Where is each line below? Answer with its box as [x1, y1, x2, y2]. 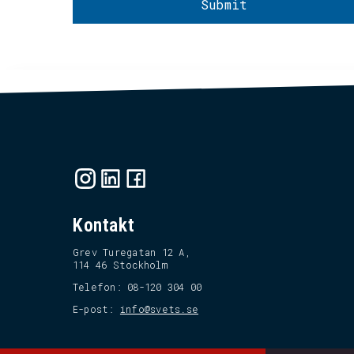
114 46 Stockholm [73, 258, 168, 271]
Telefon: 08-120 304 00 [73, 281, 202, 293]
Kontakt [73, 214, 135, 236]
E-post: [73, 303, 120, 315]
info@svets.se [119, 303, 199, 315]
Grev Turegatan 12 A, [73, 246, 191, 258]
